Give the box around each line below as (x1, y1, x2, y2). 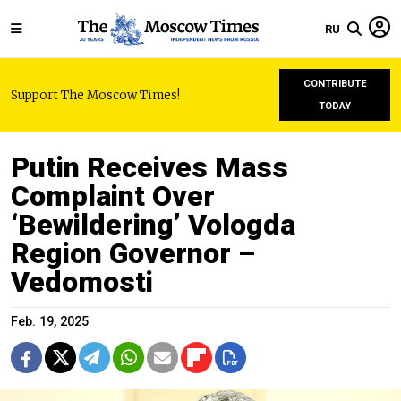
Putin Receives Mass (11, 150, 288, 184)
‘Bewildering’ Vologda (11, 208, 295, 242)
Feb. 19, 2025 (11, 314, 89, 329)
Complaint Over (11, 179, 215, 213)
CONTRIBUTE (303, 78, 367, 90)
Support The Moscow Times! (11, 87, 180, 103)
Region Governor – (11, 236, 255, 270)
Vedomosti (11, 265, 153, 299)
